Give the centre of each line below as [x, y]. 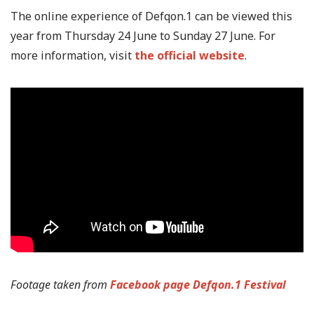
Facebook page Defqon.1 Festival [198, 285]
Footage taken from [60, 285]
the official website [190, 56]
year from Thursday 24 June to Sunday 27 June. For [143, 36]
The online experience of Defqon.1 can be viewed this [151, 16]
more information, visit [73, 56]
